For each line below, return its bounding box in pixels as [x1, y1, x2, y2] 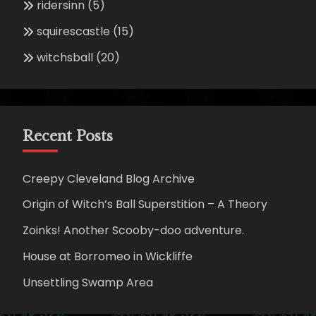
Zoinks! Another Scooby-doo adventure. [23, 222, 244, 239]
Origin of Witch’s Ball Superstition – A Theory [23, 196, 267, 213]
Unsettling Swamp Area [23, 274, 153, 291]
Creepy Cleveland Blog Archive [23, 170, 195, 187]
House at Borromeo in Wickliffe [23, 248, 193, 265]
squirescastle [37, 23, 110, 39]
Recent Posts [23, 127, 113, 145]
